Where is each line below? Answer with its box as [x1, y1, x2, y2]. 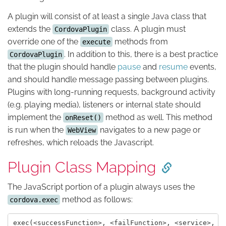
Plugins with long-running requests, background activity [8, 87, 215, 97]
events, [188, 62, 216, 72]
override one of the [8, 36, 80, 46]
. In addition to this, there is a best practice [64, 49, 218, 59]
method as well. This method [103, 112, 212, 122]
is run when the [8, 125, 66, 135]
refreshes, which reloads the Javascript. [8, 137, 154, 147]
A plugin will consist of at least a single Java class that [8, 11, 206, 21]
